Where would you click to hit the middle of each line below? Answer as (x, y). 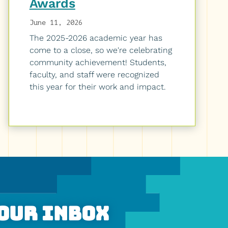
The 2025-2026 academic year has (96, 38)
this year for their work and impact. (97, 87)
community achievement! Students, (98, 63)
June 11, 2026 (56, 23)
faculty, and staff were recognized (94, 75)
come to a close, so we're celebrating (101, 50)
